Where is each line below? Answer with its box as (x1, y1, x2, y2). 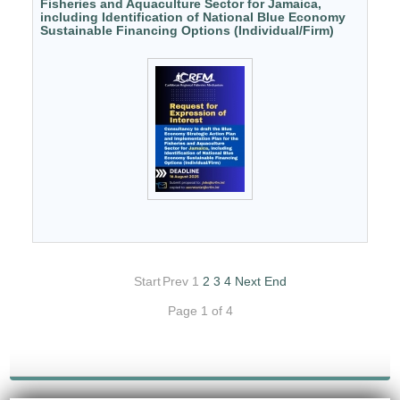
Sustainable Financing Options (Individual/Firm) (40, 22, 335, 37)
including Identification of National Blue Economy (40, 9, 346, 24)
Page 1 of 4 (167, 303, 233, 318)
